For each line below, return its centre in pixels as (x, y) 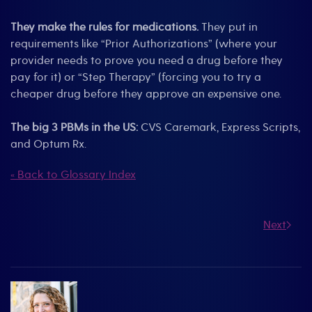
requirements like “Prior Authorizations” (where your (144, 44)
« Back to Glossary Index (73, 175)
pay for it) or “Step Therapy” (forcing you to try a (136, 77)
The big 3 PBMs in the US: (74, 127)
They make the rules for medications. (104, 27)
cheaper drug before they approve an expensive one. (146, 94)
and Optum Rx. (48, 144)
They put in (228, 27)
